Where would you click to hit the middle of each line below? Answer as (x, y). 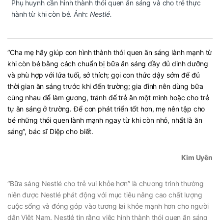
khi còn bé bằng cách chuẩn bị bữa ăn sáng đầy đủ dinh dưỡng (108, 63)
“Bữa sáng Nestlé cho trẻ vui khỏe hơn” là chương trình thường (106, 183)
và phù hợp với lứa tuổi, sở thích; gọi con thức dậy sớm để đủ (104, 75)
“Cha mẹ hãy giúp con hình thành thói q (69, 52)
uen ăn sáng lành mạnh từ (172, 52)
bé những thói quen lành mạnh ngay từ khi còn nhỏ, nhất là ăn (105, 120)
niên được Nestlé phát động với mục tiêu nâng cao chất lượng (105, 194)
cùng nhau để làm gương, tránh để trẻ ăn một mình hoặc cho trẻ (108, 97)
